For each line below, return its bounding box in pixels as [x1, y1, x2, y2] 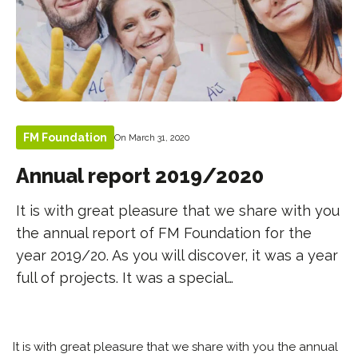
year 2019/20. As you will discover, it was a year [16, 247, 339, 264]
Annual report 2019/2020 [16, 164, 265, 188]
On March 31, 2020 [114, 132, 190, 143]
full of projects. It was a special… [16, 269, 234, 286]
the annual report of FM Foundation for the [16, 225, 312, 241]
